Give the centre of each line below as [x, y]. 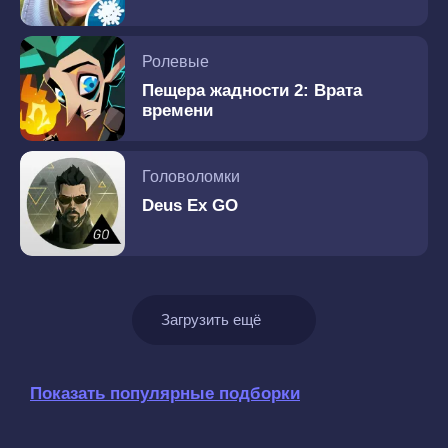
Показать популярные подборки [165, 394]
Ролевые [175, 61]
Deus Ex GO [190, 205]
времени [177, 110]
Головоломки [191, 176]
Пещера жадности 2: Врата [252, 90]
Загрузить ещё [210, 319]
